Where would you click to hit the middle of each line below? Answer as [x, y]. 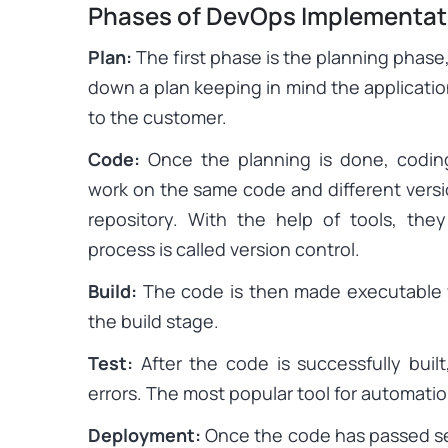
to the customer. [157, 116]
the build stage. [153, 320]
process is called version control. [224, 248]
